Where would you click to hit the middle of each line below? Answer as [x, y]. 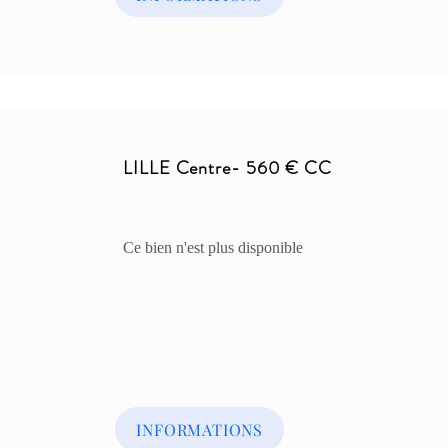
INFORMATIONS [199, 429]
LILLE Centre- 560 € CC [227, 168]
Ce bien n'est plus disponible [213, 247]
